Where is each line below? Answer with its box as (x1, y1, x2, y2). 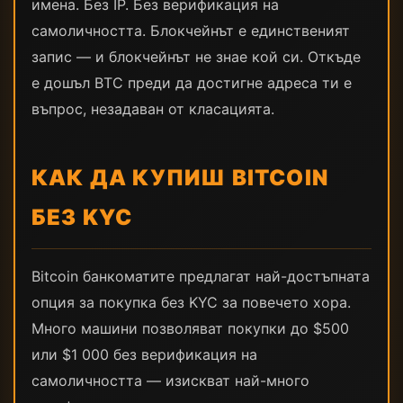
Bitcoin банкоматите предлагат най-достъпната (31, 267, 370, 285)
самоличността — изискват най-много (31, 372, 309, 390)
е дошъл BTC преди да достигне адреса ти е (31, 74, 352, 92)
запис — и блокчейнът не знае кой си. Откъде (31, 48, 361, 66)
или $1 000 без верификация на (31, 345, 257, 363)
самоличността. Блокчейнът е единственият (31, 22, 350, 40)
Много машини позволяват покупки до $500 (31, 319, 349, 337)
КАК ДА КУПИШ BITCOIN (31, 165, 328, 191)
